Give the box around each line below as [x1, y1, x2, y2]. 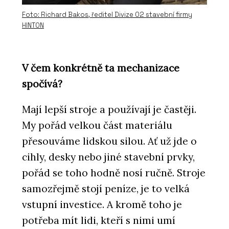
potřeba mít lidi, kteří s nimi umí [22, 214, 175, 226]
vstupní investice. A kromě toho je [22, 198, 182, 211]
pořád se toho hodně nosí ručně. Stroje [22, 166, 205, 179]
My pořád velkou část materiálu [22, 119, 172, 131]
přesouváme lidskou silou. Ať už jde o [22, 134, 197, 147]
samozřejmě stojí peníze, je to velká [22, 182, 190, 195]
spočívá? [22, 77, 62, 90]
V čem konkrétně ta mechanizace [22, 61, 179, 74]
